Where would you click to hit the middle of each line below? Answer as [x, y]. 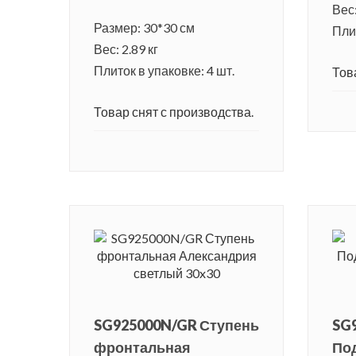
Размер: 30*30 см [144, 28]
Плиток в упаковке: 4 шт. [164, 71]
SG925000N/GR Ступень [176, 325]
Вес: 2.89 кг [126, 49]
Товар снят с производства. [174, 112]
